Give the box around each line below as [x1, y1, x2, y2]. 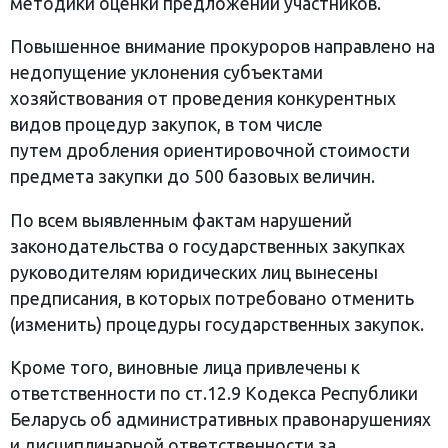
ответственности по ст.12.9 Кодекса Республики [10, 384, 418, 404]
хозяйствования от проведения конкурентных [10, 89, 396, 109]
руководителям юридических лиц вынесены [10, 262, 378, 282]
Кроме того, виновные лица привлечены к [10, 358, 360, 378]
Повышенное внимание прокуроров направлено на [10, 37, 435, 57]
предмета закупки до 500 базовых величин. [10, 167, 375, 187]
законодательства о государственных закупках [10, 236, 405, 256]
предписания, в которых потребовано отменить [10, 288, 414, 308]
